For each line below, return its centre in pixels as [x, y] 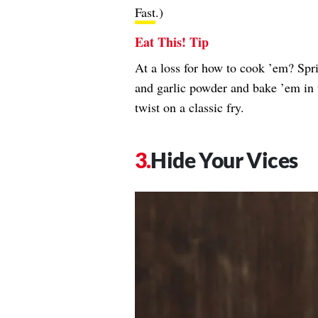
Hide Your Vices [224, 160]
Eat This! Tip [171, 42]
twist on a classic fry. [189, 108]
